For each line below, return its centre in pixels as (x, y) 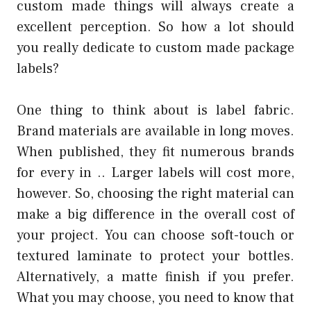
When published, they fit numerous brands (155, 152)
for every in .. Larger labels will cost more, (155, 173)
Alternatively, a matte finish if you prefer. (155, 277)
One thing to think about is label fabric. (155, 110)
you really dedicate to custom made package (155, 48)
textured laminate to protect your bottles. (155, 256)
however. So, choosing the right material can (155, 193)
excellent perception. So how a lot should (155, 27)
